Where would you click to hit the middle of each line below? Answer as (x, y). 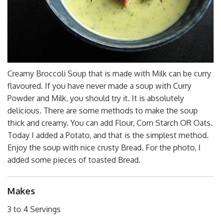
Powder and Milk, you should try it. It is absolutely (96, 98)
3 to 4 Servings (34, 209)
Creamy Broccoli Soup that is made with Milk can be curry (109, 73)
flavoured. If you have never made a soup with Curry (99, 86)
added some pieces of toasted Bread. (74, 160)
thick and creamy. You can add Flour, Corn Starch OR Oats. (110, 123)
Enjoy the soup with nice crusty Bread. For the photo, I (104, 147)
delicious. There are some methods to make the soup (103, 110)
